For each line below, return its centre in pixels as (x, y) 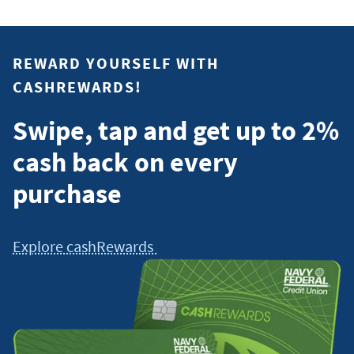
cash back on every (125, 162)
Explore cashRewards (85, 247)
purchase (67, 194)
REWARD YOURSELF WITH (116, 63)
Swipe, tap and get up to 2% (176, 131)
